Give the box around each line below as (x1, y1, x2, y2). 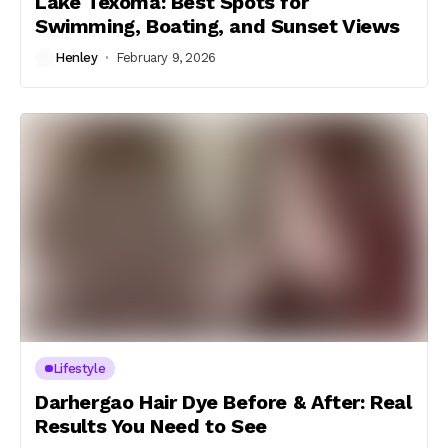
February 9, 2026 (116, 50, 216, 65)
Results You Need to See (35, 414, 267, 438)
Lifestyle (52, 361, 106, 376)
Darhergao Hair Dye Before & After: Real (35, 390, 412, 414)
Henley (55, 50, 98, 65)
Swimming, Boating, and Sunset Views (35, 13, 401, 38)
